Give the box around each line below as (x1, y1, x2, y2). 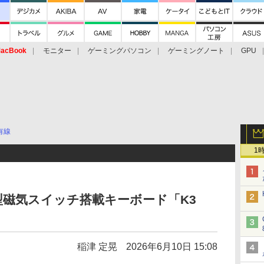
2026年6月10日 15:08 (126, 242, 217, 252)
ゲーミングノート (168, 47, 225, 55)
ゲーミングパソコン (88, 47, 151, 55)
